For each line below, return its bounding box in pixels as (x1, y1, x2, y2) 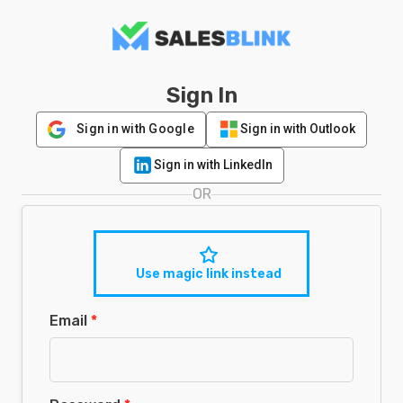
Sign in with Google (76, 121, 194, 137)
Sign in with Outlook (239, 121, 355, 137)
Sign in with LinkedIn (153, 157, 273, 173)
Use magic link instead (136, 265, 282, 282)
